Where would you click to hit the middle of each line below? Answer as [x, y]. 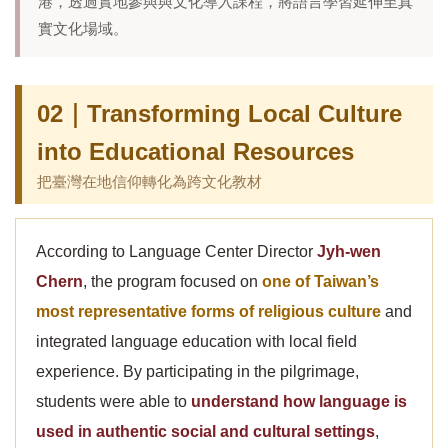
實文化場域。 [83, 29]
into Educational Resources [195, 151]
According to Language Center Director [176, 251]
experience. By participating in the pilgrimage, [197, 371]
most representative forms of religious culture [208, 311]
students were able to [113, 401]
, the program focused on [172, 281]
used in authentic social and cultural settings [205, 431]
